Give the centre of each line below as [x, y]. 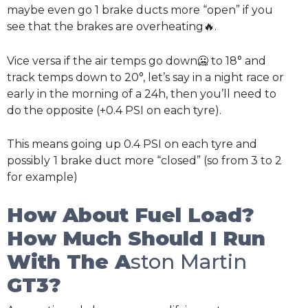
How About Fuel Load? [131, 214]
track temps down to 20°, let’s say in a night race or [145, 77]
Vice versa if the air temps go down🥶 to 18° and [136, 60]
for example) [42, 177]
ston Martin [189, 261]
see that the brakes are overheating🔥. [112, 27]
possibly [29, 161]
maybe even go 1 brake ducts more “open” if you [140, 10]
